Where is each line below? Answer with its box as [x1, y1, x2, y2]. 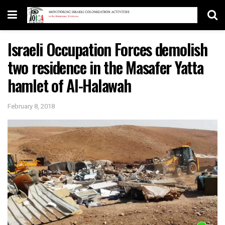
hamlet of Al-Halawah [8, 73, 131, 97]
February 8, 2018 [8, 101, 55, 111]
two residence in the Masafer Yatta [8, 55, 203, 79]
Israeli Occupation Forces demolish [8, 37, 207, 61]
